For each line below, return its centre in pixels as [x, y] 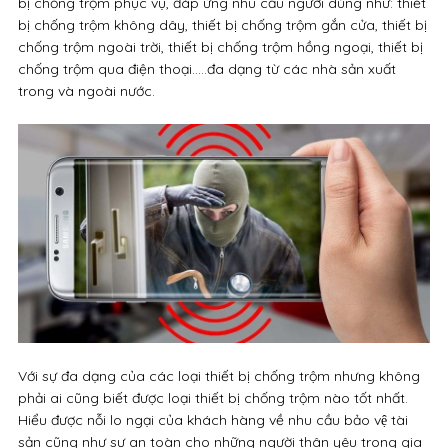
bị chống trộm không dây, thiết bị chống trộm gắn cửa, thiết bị [222, 25]
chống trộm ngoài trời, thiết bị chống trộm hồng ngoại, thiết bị [220, 47]
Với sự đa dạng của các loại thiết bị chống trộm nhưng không [218, 375]
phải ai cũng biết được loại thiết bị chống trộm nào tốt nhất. [212, 397]
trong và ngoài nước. [86, 91]
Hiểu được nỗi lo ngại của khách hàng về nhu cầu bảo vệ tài [212, 419]
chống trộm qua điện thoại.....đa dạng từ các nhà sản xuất [206, 69]
